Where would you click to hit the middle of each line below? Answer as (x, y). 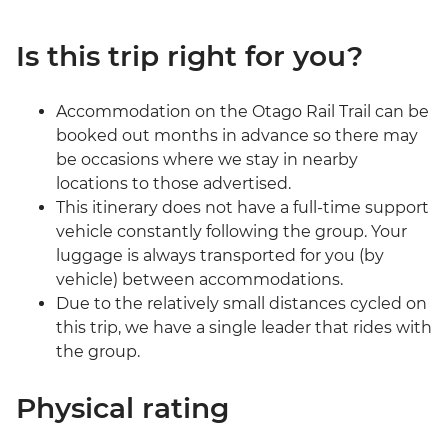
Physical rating (122, 408)
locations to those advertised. (173, 184)
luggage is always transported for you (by (220, 256)
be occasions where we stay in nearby (207, 160)
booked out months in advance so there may (237, 136)
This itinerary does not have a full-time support (242, 208)
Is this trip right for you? (189, 56)
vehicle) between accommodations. (199, 280)
